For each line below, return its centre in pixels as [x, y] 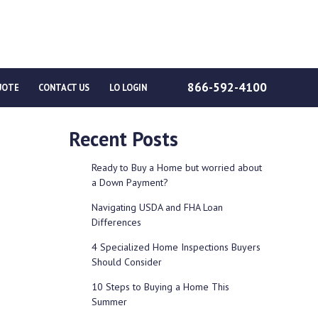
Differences [116, 222]
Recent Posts [124, 138]
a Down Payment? [130, 182]
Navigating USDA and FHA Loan [157, 207]
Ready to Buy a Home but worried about [176, 167]
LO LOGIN [128, 87]
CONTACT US [64, 87]
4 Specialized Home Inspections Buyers [176, 247]
